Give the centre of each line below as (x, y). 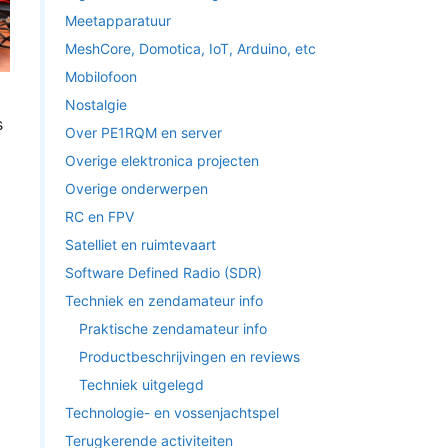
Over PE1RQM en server (143, 132)
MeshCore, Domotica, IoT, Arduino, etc (190, 48)
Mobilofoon (100, 76)
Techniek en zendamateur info (163, 300)
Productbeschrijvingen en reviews (189, 356)
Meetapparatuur (117, 20)
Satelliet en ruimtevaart (140, 244)
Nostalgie (95, 104)
